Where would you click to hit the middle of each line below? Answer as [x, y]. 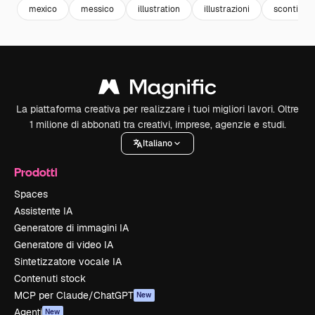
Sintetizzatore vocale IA [68, 262]
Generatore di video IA [64, 245]
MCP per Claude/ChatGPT [74, 295]
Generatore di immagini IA [71, 228]
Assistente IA [43, 211]
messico [97, 9]
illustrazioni [227, 9]
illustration [159, 9]
